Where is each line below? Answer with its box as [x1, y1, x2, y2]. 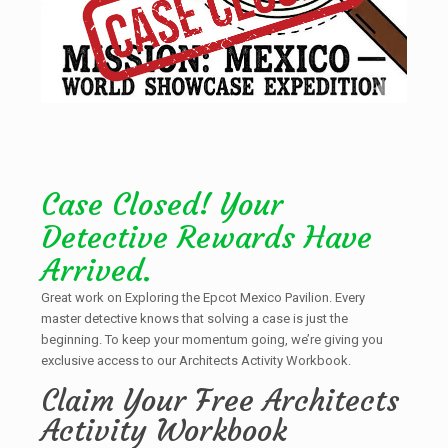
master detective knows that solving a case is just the [40, 310, 348, 326]
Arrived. [40, 250, 152, 289]
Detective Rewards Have [40, 217, 372, 256]
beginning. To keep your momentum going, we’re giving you [40, 331, 383, 347]
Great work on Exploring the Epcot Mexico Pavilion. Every [40, 289, 365, 305]
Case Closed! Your [40, 184, 283, 223]
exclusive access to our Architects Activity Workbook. [40, 352, 351, 368]
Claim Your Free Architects [40, 381, 399, 419]
